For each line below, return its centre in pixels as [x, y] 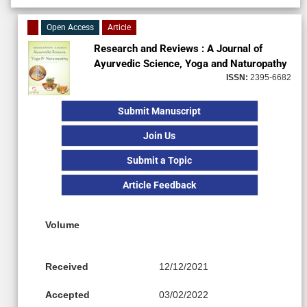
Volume [62, 224]
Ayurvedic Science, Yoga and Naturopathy [190, 63]
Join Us [160, 135]
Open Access [70, 27]
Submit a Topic [160, 160]
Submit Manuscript [160, 111]
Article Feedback [160, 185]
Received [67, 266]
